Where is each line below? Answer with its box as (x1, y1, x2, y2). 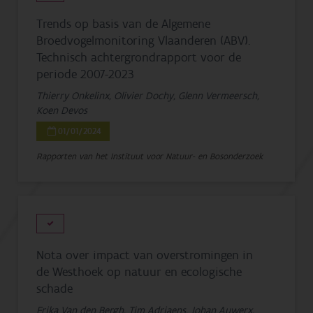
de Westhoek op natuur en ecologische (36, 263, 242, 280)
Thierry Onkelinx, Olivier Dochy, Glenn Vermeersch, (36, 89, 260, 103)
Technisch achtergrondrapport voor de (36, 49, 242, 66)
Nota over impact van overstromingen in (36, 247, 254, 263)
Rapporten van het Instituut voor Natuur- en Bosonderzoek (36, 150, 263, 162)
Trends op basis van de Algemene (36, 15, 211, 32)
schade (36, 280, 73, 297)
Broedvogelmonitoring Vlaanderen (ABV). (36, 32, 251, 49)
